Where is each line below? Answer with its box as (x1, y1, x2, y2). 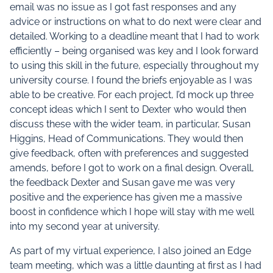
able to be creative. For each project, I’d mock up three (10, 89, 253, 101)
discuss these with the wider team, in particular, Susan (10, 118, 250, 130)
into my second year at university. (10, 221, 160, 232)
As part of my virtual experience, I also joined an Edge (10, 245, 251, 257)
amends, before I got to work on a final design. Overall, (10, 162, 254, 174)
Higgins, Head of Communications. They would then (10, 133, 243, 144)
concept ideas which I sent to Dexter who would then (10, 104, 246, 115)
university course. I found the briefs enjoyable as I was (10, 74, 252, 86)
